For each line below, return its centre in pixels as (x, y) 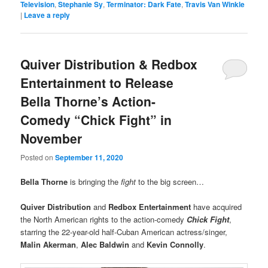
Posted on (38, 157)
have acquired (218, 206)
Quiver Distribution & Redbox (109, 64)
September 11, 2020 (89, 157)
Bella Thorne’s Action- (88, 101)
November (51, 138)
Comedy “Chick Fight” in (96, 120)
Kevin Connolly (175, 244)
